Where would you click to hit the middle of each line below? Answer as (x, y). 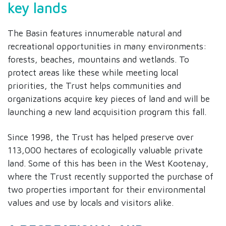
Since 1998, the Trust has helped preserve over (101, 137)
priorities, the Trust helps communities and (94, 85)
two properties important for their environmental (106, 189)
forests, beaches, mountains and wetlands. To (98, 59)
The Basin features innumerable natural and (95, 33)
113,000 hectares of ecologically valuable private (105, 150)
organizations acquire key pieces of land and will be (109, 98)
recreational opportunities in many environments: (107, 46)
